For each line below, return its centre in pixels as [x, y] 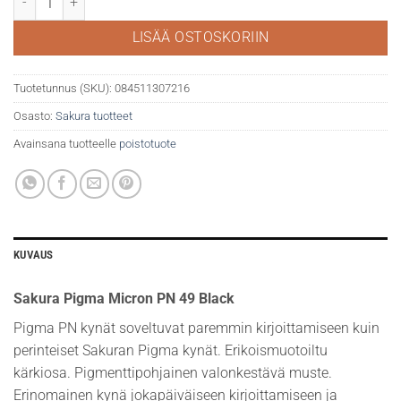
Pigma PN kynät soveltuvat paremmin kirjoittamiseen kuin [196, 328]
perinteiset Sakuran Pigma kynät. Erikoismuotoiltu [171, 351]
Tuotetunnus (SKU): [64, 89]
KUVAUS [34, 255]
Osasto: [34, 116]
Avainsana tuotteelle [66, 144]
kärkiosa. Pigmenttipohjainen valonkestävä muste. [173, 373]
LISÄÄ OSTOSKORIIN [200, 38]
